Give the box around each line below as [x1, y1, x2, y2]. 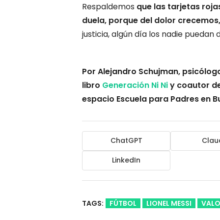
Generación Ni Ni [102, 79, 168, 91]
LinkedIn [112, 155, 140, 165]
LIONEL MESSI [146, 198, 192, 208]
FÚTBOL [110, 198, 137, 208]
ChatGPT [110, 136, 142, 146]
